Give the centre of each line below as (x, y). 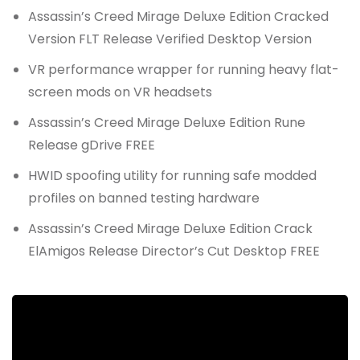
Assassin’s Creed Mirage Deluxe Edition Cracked (178, 17)
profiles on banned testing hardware (144, 198)
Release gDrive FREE (92, 145)
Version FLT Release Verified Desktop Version (170, 39)
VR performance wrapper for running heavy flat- (184, 70)
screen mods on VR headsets (120, 92)
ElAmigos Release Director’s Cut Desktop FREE (174, 252)
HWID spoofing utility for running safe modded (172, 176)
